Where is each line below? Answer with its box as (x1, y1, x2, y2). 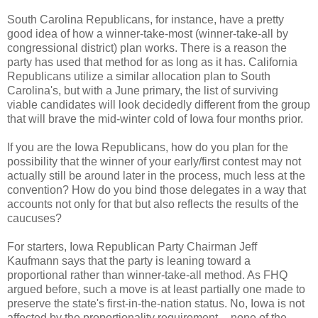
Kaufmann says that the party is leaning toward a (7, 255, 251, 268)
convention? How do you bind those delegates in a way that (7, 184, 306, 197)
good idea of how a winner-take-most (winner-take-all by (7, 28, 288, 40)
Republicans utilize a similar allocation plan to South (7, 70, 270, 83)
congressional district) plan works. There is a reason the (7, 42, 287, 55)
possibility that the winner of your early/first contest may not (7, 155, 301, 168)
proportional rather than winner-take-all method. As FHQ (7, 269, 287, 282)
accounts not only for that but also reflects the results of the (7, 198, 299, 211)
